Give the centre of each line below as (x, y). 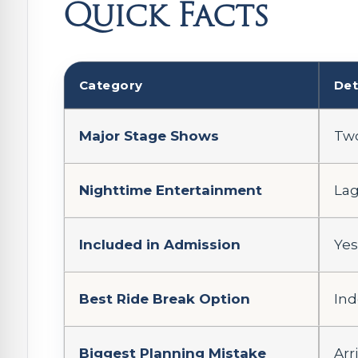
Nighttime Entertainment (171, 190)
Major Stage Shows (149, 136)
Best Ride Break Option (165, 299)
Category (111, 85)
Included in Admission (160, 245)
